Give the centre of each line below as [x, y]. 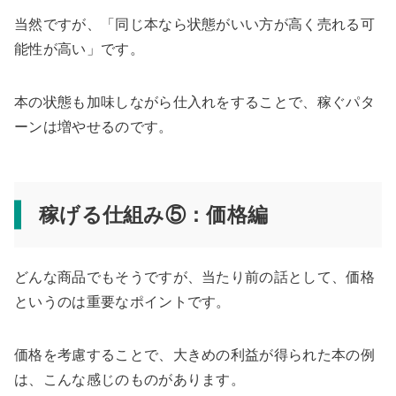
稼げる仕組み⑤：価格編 [153, 215]
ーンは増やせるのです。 [94, 127]
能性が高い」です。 [79, 49]
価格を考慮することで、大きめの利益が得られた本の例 [195, 355]
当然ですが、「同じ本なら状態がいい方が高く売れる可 [195, 25]
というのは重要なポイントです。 [122, 302]
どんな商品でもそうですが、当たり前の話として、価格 [194, 278]
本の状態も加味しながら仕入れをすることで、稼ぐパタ [194, 103]
